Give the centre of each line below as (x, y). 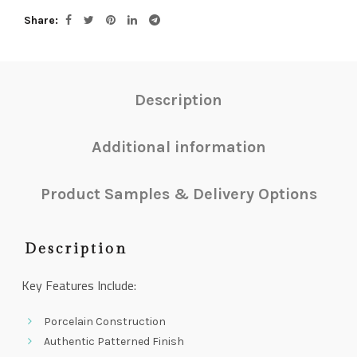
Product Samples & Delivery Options (178, 194)
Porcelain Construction (105, 322)
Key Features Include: (79, 285)
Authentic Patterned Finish (114, 341)
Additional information (178, 147)
